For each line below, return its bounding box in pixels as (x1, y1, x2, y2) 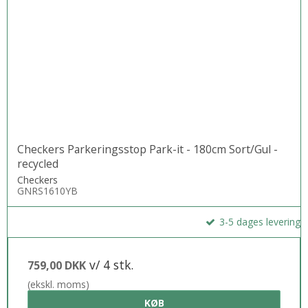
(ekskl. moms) (27, 277, 89, 291)
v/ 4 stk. (86, 256, 133, 273)
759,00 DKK (27, 257, 86, 273)
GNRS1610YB (17, 184, 78, 197)
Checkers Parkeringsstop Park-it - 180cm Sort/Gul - (17, 141, 278, 157)
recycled (17, 155, 58, 171)
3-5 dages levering (217, 214, 300, 228)
